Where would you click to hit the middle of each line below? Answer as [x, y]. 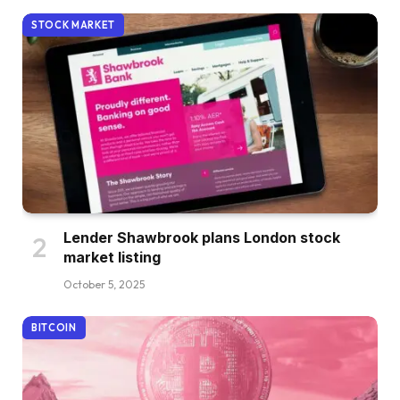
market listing [112, 257]
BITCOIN [54, 327]
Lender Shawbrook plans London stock [202, 237]
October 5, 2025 [104, 284]
